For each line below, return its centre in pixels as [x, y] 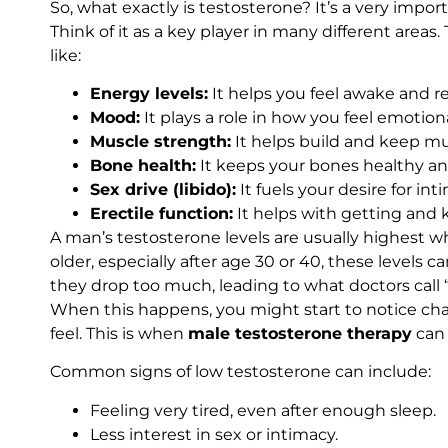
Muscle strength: [160, 142]
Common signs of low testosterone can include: [240, 372]
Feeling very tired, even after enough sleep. [263, 410]
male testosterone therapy [300, 334]
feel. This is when [119, 334]
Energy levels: [149, 94]
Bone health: [143, 166]
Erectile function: [161, 214]
